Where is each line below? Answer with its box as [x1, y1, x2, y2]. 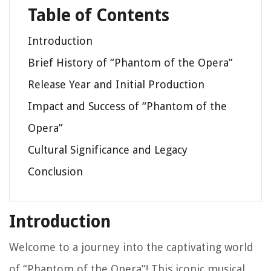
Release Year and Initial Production [28, 78, 204, 91]
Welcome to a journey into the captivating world [9, 241, 253, 254]
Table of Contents [28, 5, 169, 26]
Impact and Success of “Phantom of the [28, 100, 227, 113]
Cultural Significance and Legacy [28, 143, 188, 157]
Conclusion [28, 165, 83, 178]
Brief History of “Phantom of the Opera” [28, 56, 233, 70]
